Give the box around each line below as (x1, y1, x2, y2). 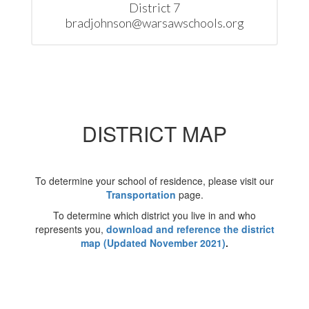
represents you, (34, 222, 106, 236)
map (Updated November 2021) (81, 236, 226, 250)
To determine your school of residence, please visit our (35, 174, 274, 188)
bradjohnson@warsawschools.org (65, 15, 244, 30)
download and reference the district (106, 222, 275, 236)
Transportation (106, 188, 176, 201)
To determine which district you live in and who (53, 208, 256, 222)
